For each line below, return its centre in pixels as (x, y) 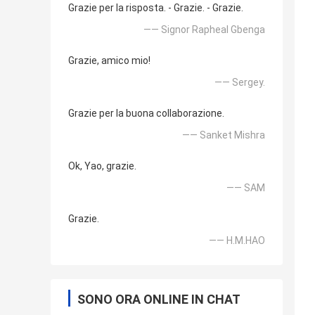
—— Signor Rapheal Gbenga (204, 30)
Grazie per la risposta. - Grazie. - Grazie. (156, 8)
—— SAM (246, 188)
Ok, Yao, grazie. (102, 166)
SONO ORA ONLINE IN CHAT (159, 300)
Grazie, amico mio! (109, 61)
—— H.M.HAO (237, 241)
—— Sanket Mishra (224, 135)
